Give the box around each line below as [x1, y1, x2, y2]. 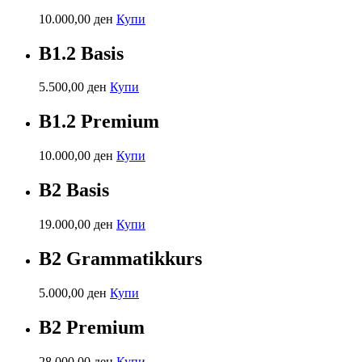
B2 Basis [39, 179, 109, 201]
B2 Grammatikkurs [39, 247, 202, 269]
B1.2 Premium [39, 111, 159, 133]
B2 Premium [39, 316, 145, 338]
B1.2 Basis [39, 42, 124, 64]
